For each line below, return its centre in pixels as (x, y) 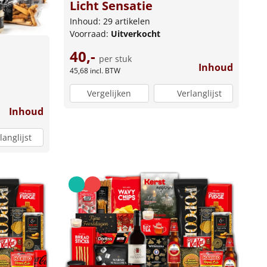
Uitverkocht (135, 33)
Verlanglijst (199, 94)
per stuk (115, 58)
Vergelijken (109, 94)
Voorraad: (90, 33)
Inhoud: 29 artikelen (110, 21)
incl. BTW (105, 70)
